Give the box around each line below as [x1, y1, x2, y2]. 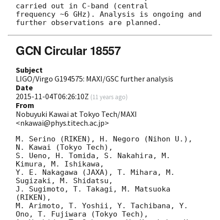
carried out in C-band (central [16, 1, 148, 10]
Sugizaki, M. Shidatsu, [16, 176, 117, 185]
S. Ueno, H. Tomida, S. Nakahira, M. [16, 151, 170, 160]
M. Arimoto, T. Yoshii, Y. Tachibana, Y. [16, 201, 188, 210]
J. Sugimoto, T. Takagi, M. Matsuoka [16, 184, 170, 193]
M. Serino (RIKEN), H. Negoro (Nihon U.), [16, 134, 192, 143]
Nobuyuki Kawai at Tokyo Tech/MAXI [16, 109, 137, 119]
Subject [16, 64, 43, 75]
